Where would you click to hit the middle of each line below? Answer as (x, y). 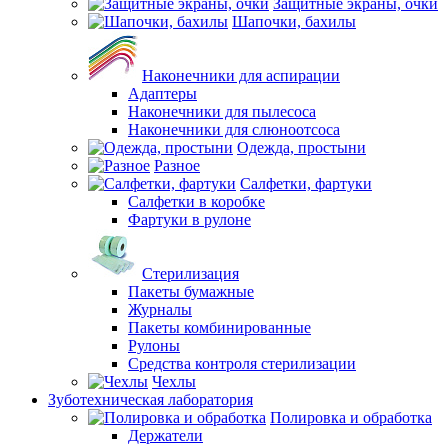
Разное (177, 165)
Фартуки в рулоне (189, 219)
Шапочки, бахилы (294, 21)
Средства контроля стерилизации (242, 363)
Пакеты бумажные (191, 291)
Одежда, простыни (301, 147)
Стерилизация (190, 273)
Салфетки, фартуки (306, 183)
